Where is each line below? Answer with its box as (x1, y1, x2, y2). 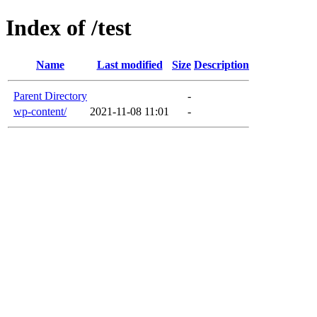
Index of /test (6, 15, 132, 41)
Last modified (96, 58, 163, 71)
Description (194, 58, 249, 71)
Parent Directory (13, 89, 87, 102)
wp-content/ (13, 105, 67, 117)
